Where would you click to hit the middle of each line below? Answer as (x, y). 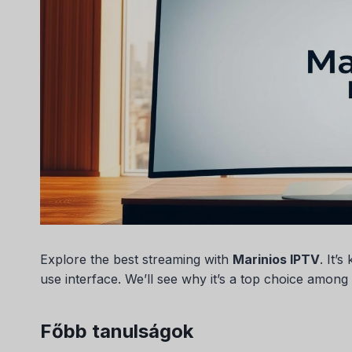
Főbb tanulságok (117, 332)
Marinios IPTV (276, 260)
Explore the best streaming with (136, 260)
